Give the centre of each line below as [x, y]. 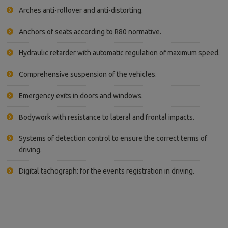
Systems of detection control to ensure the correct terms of [113, 138]
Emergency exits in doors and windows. [81, 96]
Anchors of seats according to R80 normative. [90, 32]
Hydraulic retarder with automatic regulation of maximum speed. [119, 53]
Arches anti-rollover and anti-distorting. [81, 10]
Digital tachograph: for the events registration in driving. [107, 171]
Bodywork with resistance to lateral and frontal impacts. [107, 117]
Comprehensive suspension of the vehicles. [88, 74]
